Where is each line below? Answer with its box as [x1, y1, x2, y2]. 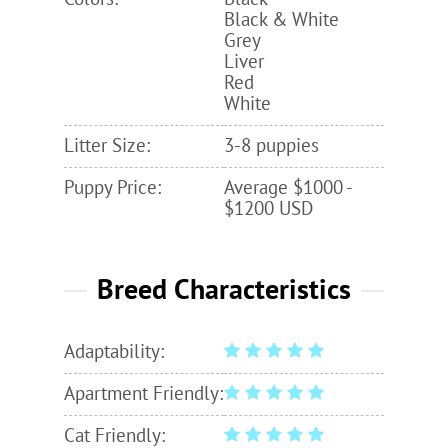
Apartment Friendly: [64, 382, 223, 405]
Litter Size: [64, 134, 150, 157]
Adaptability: [64, 340, 164, 363]
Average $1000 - [224, 176, 351, 199]
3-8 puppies [224, 134, 319, 157]
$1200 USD [224, 197, 313, 220]
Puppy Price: [64, 176, 161, 199]
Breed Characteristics [97, 273, 351, 307]
